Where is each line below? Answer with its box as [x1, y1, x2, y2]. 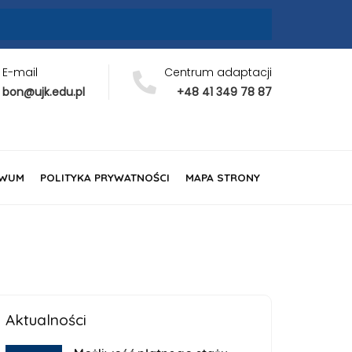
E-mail [2, 64, 38, 80]
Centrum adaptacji [164, 64, 272, 80]
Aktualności [5, 310, 86, 329]
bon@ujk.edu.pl [2, 84, 85, 100]
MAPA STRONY [185, 170, 260, 184]
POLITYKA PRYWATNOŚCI [39, 170, 170, 184]
